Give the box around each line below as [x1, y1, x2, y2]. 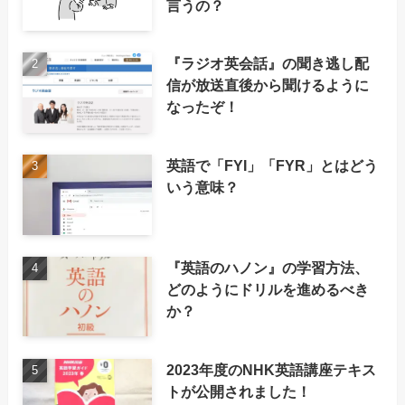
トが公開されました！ [166, 382, 312, 400]
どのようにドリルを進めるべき [166, 280, 370, 297]
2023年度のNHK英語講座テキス [166, 361, 377, 378]
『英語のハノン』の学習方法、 [166, 259, 370, 276]
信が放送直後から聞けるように [166, 77, 370, 94]
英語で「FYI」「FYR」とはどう [166, 157, 379, 174]
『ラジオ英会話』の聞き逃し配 [166, 55, 370, 72]
